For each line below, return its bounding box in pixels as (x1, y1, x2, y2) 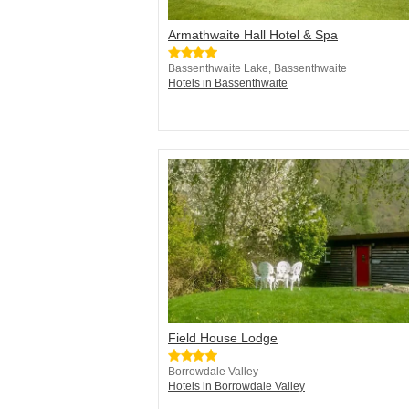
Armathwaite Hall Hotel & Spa (168, 27, 338, 43)
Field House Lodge (168, 330, 278, 346)
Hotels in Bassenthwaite (168, 77, 288, 90)
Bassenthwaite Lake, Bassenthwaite (168, 62, 347, 76)
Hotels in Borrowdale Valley (168, 380, 305, 393)
